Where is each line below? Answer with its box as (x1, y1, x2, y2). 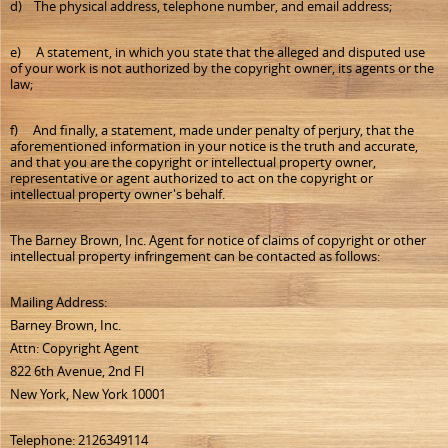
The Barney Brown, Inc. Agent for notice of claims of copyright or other (10, 231, 426, 249)
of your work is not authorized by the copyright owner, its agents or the (10, 59, 434, 77)
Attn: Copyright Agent (10, 339, 139, 357)
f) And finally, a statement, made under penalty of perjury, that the (10, 121, 414, 139)
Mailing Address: (10, 293, 107, 311)
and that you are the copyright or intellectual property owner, (10, 153, 376, 171)
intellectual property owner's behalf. (10, 185, 225, 203)
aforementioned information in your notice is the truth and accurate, (10, 137, 418, 155)
